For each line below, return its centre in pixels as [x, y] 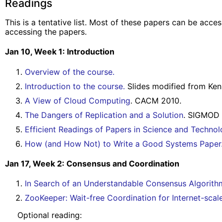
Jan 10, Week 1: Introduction [60, 52]
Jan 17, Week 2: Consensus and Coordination [92, 163]
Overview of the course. [70, 72]
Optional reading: [43, 215]
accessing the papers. [46, 32]
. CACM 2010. [156, 100]
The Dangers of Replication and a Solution [104, 115]
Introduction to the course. [75, 86]
